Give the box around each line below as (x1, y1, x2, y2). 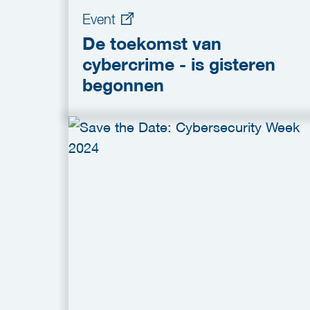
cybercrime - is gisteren (82, 54, 275, 75)
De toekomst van (82, 33, 221, 54)
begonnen (82, 75, 164, 95)
